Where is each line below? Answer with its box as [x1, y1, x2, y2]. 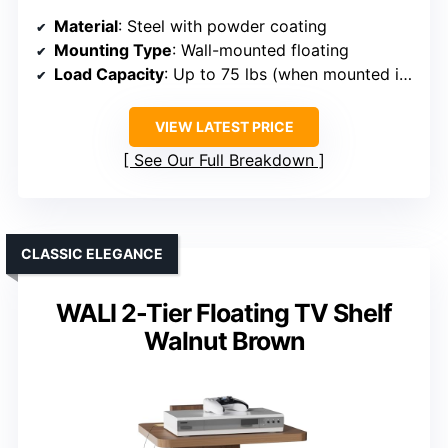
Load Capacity [54, 64, 164, 85]
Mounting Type [54, 40, 172, 61]
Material [54, 16, 118, 37]
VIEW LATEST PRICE [154, 118, 294, 136]
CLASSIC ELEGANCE [21, 245, 163, 263]
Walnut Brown [143, 326, 305, 357]
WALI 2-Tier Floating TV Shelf [56, 298, 392, 329]
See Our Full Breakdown [134, 150, 314, 171]
